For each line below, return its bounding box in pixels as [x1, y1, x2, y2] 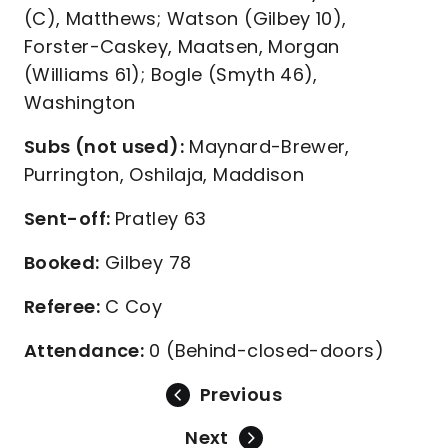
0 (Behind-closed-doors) [144, 338, 384, 363]
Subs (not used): [24, 134, 184, 159]
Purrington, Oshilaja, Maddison [24, 162, 305, 187]
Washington [24, 90, 136, 115]
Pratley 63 [114, 206, 207, 231]
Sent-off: [24, 206, 115, 231]
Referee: [24, 294, 100, 319]
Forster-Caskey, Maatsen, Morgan [24, 34, 340, 59]
